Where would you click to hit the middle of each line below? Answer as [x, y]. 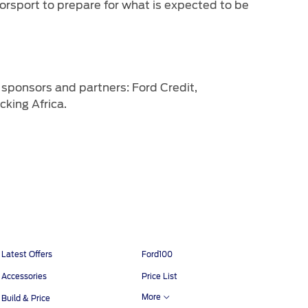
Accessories [24, 276]
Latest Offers [27, 254]
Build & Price [26, 299]
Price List [159, 276]
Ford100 [157, 254]
